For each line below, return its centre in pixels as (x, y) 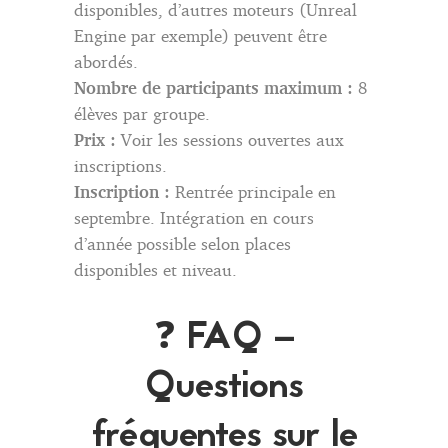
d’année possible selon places (182, 243)
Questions (224, 387)
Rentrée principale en (253, 191)
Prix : (95, 139)
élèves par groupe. (142, 113)
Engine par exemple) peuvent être (200, 35)
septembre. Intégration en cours (194, 217)
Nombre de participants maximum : (213, 87)
